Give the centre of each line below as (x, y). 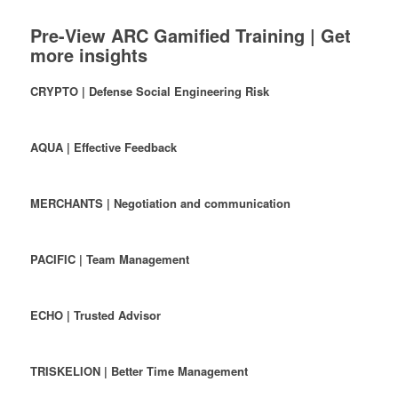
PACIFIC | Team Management (109, 259)
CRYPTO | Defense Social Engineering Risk (149, 91)
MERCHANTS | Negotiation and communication (160, 203)
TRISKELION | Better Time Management (139, 371)
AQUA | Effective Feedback (103, 147)
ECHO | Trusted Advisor (95, 315)
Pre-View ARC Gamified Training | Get (190, 35)
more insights (88, 54)
